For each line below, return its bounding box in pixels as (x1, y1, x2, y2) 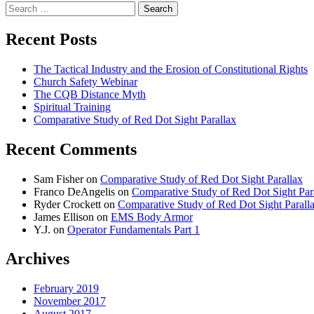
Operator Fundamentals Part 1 (67, 223, 200, 235)
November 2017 (34, 295, 106, 308)
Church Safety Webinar (34, 75, 137, 88)
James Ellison (34, 210, 94, 223)
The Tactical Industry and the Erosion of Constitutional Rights (34, 62, 308, 75)
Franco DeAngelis (34, 185, 115, 198)
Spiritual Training (34, 100, 111, 113)
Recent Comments (6, 139, 137, 158)
